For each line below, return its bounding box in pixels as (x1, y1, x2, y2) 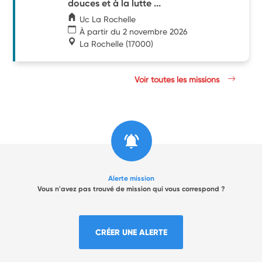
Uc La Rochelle (80, 14, 136, 24)
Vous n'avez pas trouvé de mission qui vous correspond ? (37, 184, 225, 193)
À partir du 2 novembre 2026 (80, 26, 188, 36)
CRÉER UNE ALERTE (95, 226, 167, 237)
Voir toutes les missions (135, 74, 222, 84)
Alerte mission (108, 174, 154, 182)
